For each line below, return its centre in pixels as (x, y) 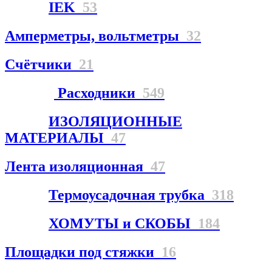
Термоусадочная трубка (130, 195)
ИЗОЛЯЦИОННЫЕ (115, 122)
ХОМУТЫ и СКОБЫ (123, 223)
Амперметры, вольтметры (96, 36)
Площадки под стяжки (83, 252)
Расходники (98, 93)
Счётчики (42, 65)
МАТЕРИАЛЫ (58, 138)
